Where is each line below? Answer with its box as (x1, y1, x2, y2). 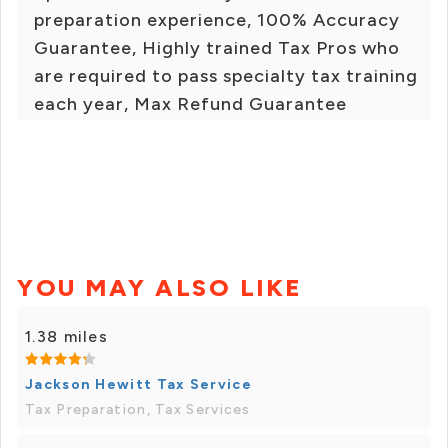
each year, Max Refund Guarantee (34, 93, 347, 116)
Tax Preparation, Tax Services (25, 401, 251, 419)
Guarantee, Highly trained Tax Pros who (34, 37, 400, 60)
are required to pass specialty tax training (34, 65, 418, 88)
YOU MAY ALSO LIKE (17, 273, 303, 303)
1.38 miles (25, 327, 108, 347)
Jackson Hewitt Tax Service (25, 376, 252, 394)
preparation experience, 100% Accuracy (34, 9, 400, 32)
